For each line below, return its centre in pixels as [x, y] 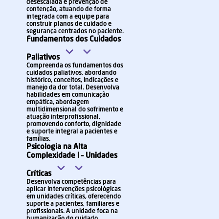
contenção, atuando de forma [69, 10]
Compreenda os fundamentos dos [75, 66]
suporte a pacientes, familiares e [73, 204]
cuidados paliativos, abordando [71, 73]
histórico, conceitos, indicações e [72, 80]
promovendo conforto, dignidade [74, 124]
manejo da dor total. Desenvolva [73, 88]
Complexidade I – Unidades [72, 156]
